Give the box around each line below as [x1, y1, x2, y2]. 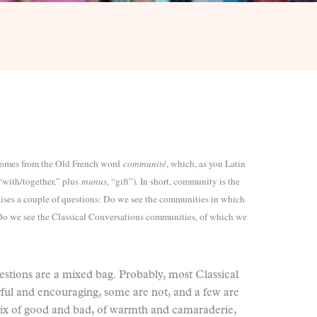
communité [123, 157, 166, 170]
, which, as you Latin [166, 157, 246, 170]
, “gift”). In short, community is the [107, 175, 240, 188]
